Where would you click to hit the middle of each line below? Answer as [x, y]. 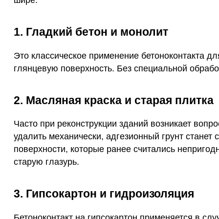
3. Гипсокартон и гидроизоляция [104, 194]
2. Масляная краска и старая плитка [114, 100]
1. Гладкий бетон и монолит [91, 32]
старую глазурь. [46, 162]
